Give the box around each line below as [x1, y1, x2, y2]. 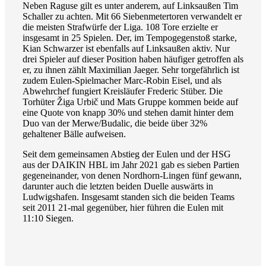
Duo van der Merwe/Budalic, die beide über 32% [23, 118, 207, 129]
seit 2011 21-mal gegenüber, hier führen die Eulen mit [23, 202, 223, 213]
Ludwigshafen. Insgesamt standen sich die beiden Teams [23, 192, 235, 202]
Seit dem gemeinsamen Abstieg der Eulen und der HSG [23, 149, 231, 160]
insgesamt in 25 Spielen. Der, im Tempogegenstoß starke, [23, 33, 237, 43]
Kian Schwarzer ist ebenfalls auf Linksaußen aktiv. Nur [23, 43, 230, 54]
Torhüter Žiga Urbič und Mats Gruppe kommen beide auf [23, 97, 238, 107]
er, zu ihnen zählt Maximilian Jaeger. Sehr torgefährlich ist [23, 65, 239, 75]
